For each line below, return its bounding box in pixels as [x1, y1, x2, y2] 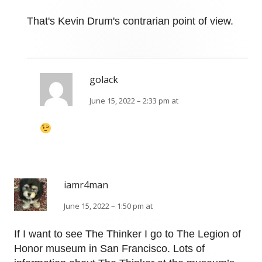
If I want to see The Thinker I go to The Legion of [14, 228, 241, 240]
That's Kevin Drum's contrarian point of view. [27, 15, 233, 27]
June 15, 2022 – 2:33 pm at [89, 95, 178, 106]
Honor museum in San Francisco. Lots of [14, 243, 205, 255]
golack [89, 73, 118, 87]
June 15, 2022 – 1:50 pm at [64, 201, 153, 212]
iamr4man [64, 178, 108, 192]
